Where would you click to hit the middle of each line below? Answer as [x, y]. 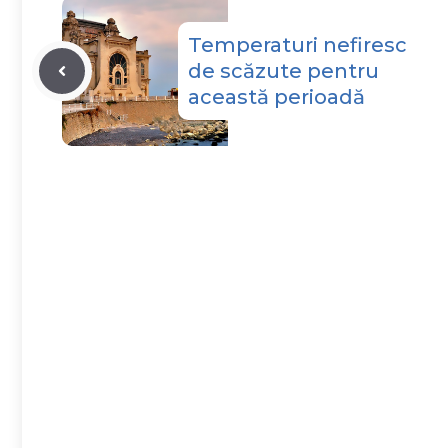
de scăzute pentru [283, 70]
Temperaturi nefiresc [297, 44]
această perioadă [276, 96]
